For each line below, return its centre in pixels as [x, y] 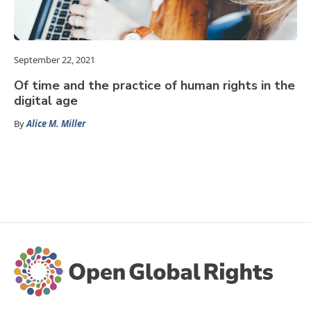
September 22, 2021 [54, 60]
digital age [46, 101]
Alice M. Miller [56, 124]
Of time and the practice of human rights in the [154, 86]
